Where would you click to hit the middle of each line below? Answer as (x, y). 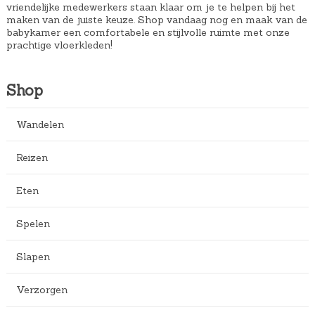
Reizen (32, 157)
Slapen (33, 256)
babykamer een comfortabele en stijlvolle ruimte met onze (148, 33)
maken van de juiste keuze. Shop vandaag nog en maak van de (156, 20)
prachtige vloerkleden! (59, 45)
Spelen (33, 223)
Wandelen (40, 124)
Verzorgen (41, 289)
